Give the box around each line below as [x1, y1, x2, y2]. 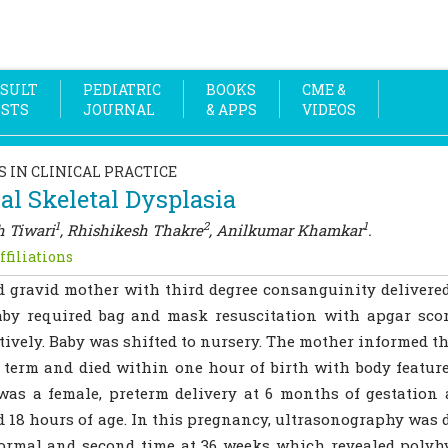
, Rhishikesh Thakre [60, 220, 203, 240]
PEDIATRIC [83, 80, 161, 99]
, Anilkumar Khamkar [209, 220, 363, 240]
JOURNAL [83, 100, 155, 119]
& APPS [206, 100, 257, 119]
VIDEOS [302, 100, 356, 119]
